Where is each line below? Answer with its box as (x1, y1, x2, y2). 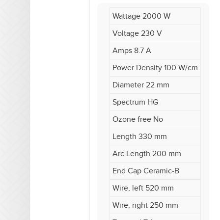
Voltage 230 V (112, 28, 162, 39)
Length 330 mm (112, 132, 167, 142)
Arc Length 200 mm (112, 149, 181, 159)
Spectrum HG (112, 97, 158, 108)
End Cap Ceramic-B (112, 166, 179, 176)
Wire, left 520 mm (112, 183, 174, 193)
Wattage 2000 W (112, 11, 170, 22)
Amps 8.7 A (112, 46, 151, 56)
